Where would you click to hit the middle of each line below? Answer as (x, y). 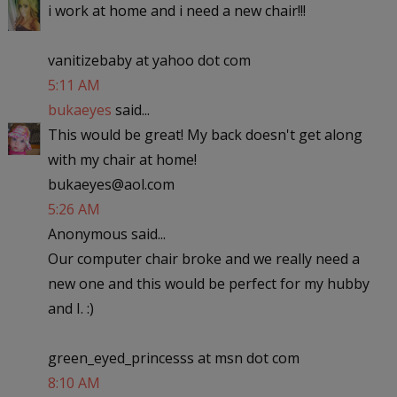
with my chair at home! (122, 159)
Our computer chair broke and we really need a (203, 258)
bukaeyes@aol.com (111, 184)
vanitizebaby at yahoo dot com (149, 60)
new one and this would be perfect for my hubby (208, 283)
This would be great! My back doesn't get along (205, 134)
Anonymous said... (106, 234)
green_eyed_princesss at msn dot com (173, 358)
